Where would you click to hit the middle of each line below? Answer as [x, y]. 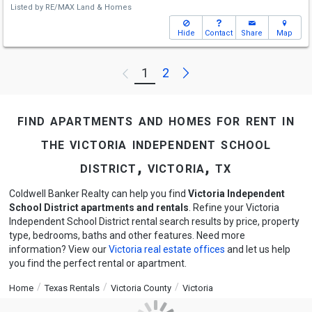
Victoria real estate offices [166, 249]
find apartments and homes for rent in [156, 120]
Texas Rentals [72, 288]
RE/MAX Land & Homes [88, 7]
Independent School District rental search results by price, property [154, 221]
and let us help [257, 249]
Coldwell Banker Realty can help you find [98, 194]
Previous [170, 73]
